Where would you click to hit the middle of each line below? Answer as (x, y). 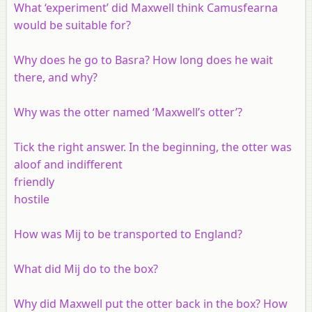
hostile (32, 199)
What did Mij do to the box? (86, 268)
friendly (34, 181)
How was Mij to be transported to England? (128, 234)
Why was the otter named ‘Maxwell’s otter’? (128, 112)
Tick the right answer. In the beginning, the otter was (153, 147)
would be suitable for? (72, 25)
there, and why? (56, 77)
